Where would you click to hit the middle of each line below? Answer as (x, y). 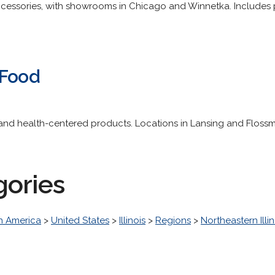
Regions (173, 220)
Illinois (132, 220)
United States (80, 220)
